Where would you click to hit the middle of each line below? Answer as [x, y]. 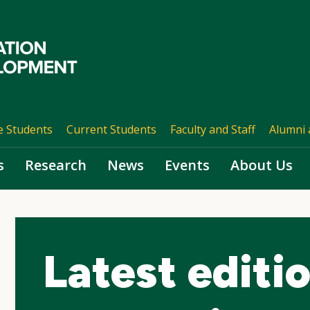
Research [56, 165]
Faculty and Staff [212, 129]
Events [187, 165]
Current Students [111, 129]
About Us [262, 165]
